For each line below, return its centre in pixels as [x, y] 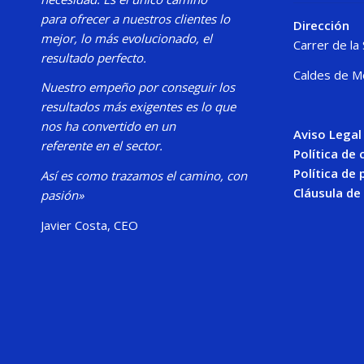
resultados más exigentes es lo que [138, 107]
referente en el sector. [102, 146]
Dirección [321, 25]
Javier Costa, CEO [89, 225]
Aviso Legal [327, 134]
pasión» [62, 195]
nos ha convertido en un [108, 126]
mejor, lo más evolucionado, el [126, 38]
